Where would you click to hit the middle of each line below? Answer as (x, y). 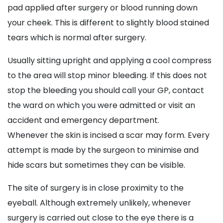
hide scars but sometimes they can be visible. (98, 165)
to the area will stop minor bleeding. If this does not (107, 76)
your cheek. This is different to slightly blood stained (108, 23)
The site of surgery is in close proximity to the (96, 188)
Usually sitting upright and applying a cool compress (110, 61)
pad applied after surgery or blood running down (103, 8)
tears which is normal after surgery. (77, 38)
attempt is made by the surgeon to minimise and (103, 150)
